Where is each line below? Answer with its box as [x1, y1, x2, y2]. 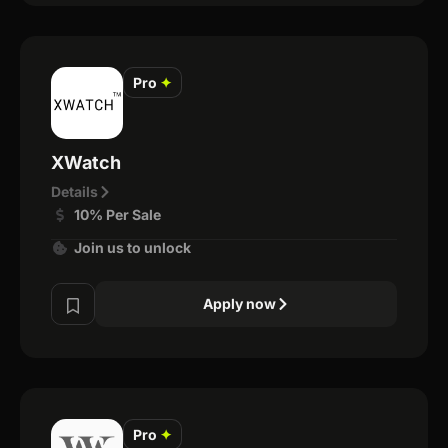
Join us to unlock [73, 239, 191, 256]
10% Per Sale [73, 206, 161, 223]
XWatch [51, 152, 121, 173]
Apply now [202, 295, 276, 312]
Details [51, 183, 98, 200]
